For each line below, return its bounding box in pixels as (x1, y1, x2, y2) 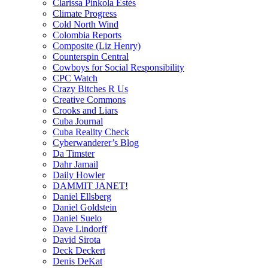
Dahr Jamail (53, 159, 98, 169)
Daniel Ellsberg (53, 191, 111, 202)
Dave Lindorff (53, 223, 107, 234)
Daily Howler (53, 169, 105, 180)
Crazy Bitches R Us (53, 83, 128, 94)
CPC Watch (53, 72, 98, 83)
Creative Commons (53, 94, 126, 105)
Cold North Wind (53, 19, 118, 29)
